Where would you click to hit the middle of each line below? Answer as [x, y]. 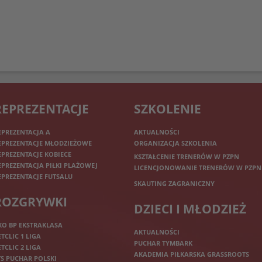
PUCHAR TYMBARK [163, 243]
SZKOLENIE [168, 109]
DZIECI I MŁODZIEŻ [190, 209]
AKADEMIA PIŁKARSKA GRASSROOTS [192, 254]
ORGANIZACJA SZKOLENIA [175, 143]
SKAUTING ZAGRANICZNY [174, 183]
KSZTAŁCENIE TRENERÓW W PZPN [187, 156]
